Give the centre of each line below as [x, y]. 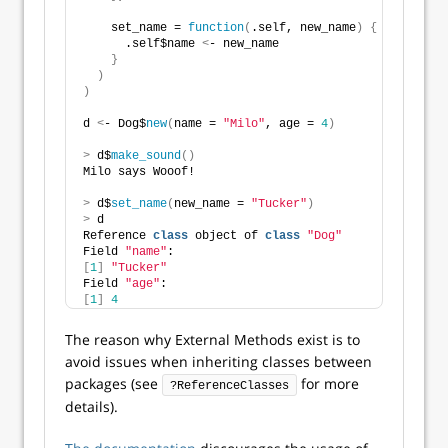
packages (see [113, 383]
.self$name [142, 44]
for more [328, 383]
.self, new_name [303, 28]
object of [226, 236]
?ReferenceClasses [229, 386]
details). [91, 406]
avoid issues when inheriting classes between [218, 361]
